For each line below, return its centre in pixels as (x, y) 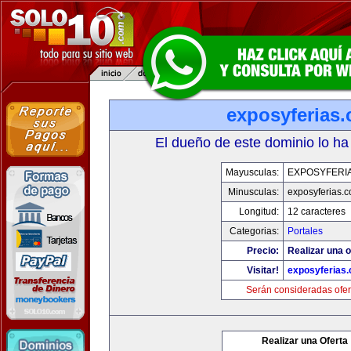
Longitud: (259, 212)
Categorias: (254, 231)
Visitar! (263, 270)
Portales (305, 231)
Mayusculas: (252, 172)
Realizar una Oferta (305, 341)
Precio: (263, 251)
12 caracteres (317, 212)
